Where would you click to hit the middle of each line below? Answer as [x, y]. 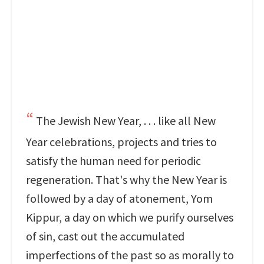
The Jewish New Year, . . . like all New [126, 121]
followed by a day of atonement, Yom [119, 198]
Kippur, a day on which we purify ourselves [130, 217]
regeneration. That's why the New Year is [126, 179]
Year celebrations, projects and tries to [121, 142]
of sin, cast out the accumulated [105, 236]
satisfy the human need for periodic [113, 161]
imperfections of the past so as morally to [130, 255]
